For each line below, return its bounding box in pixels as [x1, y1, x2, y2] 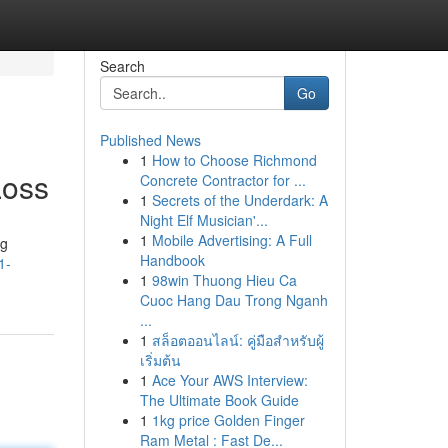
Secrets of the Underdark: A [151, 190, 328, 210]
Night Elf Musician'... [139, 210, 268, 230]
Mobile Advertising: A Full [151, 230, 312, 250]
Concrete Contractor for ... [139, 170, 306, 190]
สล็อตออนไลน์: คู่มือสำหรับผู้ [151, 330, 324, 350]
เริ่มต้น [139, 350, 181, 370]
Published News [99, 130, 201, 150]
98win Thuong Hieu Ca [151, 270, 297, 290]
